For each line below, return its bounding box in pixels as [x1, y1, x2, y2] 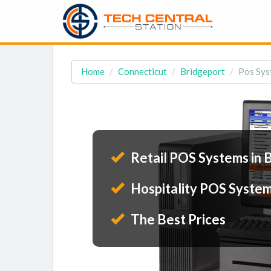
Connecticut [118, 66, 167, 77]
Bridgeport [180, 66, 225, 77]
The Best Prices [128, 211, 226, 227]
